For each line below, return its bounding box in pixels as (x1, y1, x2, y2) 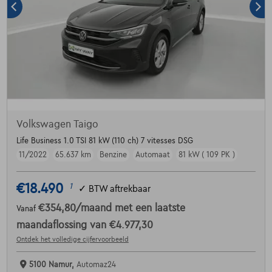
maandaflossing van (16, 220, 109, 231)
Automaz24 (76, 260, 116, 270)
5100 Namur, (29, 260, 76, 270)
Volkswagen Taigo (16, 119, 98, 131)
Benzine (99, 151, 127, 160)
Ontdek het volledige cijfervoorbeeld (16, 236, 129, 243)
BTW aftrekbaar (88, 183, 151, 194)
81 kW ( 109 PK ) (178, 151, 235, 160)
